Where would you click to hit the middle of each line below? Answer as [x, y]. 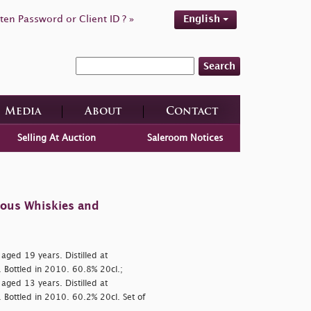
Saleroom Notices [186, 138]
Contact [192, 112]
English [203, 19]
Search [219, 66]
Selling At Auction [56, 138]
